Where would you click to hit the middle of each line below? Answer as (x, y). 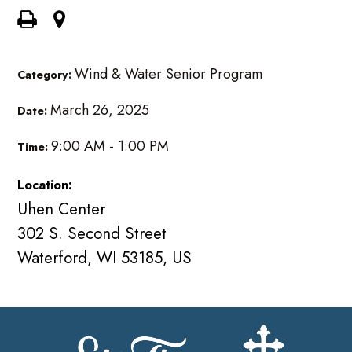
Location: (45, 185)
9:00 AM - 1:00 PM (110, 147)
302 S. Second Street (92, 234)
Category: (46, 75)
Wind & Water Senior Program (169, 74)
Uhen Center (62, 209)
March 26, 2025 (100, 110)
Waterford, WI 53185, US (105, 258)
